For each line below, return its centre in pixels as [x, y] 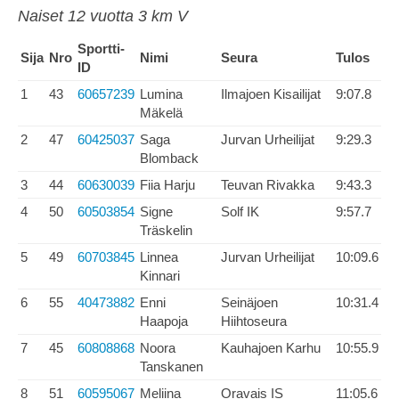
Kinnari [160, 276]
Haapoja [164, 321]
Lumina [161, 94]
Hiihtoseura [254, 321]
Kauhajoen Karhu [271, 348]
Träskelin [166, 230]
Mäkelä [161, 113]
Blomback [169, 158]
